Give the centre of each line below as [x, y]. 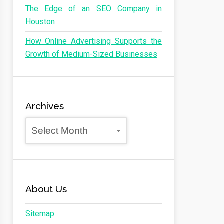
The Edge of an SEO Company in [93, 9]
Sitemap [40, 214]
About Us [46, 189]
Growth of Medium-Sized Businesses [91, 54]
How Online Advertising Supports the [93, 41]
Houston [40, 22]
